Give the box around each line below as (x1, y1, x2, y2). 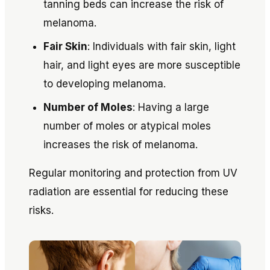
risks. (29, 204, 54, 216)
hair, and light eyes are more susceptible (43, 59, 240, 71)
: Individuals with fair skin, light (87, 40, 236, 52)
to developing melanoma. (43, 78, 166, 90)
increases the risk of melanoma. (43, 139, 198, 151)
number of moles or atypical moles (43, 120, 211, 132)
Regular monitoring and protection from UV (29, 167, 237, 179)
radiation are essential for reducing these (29, 186, 228, 198)
